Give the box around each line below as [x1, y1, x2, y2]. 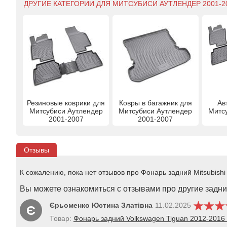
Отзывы [24, 145, 49, 154]
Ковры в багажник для [119, 98, 192, 107]
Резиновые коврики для [27, 98, 105, 107]
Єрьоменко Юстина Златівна [50, 201, 153, 210]
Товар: [50, 214, 73, 222]
